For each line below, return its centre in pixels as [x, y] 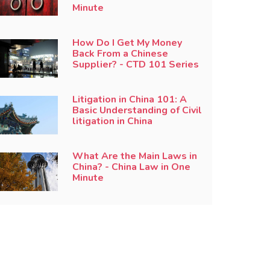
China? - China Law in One [131, 167]
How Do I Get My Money [127, 42]
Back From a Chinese [120, 53]
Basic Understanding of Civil [137, 110]
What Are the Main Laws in [134, 156]
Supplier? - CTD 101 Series [135, 64]
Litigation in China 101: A [129, 99]
